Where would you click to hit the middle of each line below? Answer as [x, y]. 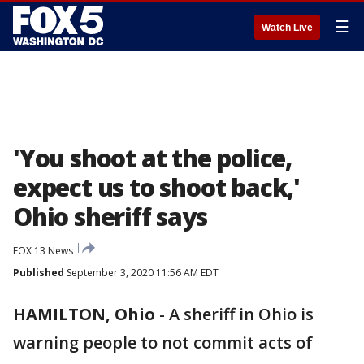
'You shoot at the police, [152, 158]
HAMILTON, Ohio [84, 314]
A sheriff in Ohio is [241, 314]
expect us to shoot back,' [156, 187]
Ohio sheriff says [110, 217]
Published [39, 273]
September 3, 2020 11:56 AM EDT [141, 273]
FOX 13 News [43, 251]
